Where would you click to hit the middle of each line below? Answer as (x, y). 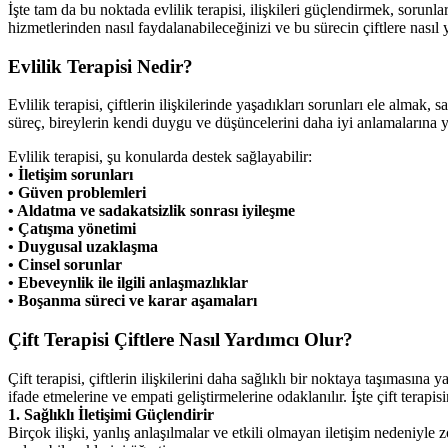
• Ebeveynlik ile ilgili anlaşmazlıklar (128, 283)
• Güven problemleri (77, 193)
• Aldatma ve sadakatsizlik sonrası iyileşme (151, 211)
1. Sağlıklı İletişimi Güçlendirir (111, 414)
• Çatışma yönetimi (72, 229)
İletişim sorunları (73, 175)
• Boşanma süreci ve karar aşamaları (132, 301)
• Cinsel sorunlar (65, 265)
